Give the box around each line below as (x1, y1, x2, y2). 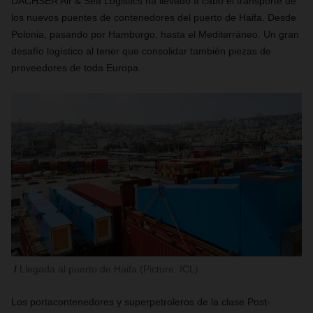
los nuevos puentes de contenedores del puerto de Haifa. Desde (11, 12, 296, 23)
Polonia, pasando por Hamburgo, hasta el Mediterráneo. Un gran (11, 29, 299, 40)
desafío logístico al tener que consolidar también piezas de (11, 45, 271, 57)
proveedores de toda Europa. (11, 62, 141, 73)
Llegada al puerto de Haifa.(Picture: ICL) (20, 263, 198, 275)
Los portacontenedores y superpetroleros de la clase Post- (11, 296, 270, 307)
